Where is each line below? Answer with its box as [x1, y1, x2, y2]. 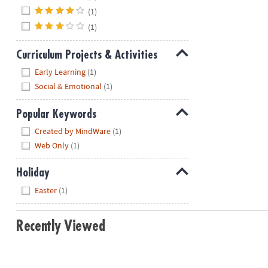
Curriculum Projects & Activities [16, 48, 157, 60]
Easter [35, 185, 57, 196]
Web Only [35, 139, 69, 151]
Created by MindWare [35, 126, 111, 137]
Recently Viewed [16, 219, 105, 234]
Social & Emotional [35, 80, 102, 92]
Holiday [16, 167, 50, 179]
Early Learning [35, 66, 86, 78]
